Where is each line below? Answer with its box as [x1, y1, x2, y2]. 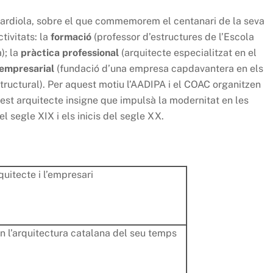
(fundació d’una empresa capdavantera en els [57, 63, 263, 75]
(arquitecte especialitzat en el [119, 47, 257, 59]
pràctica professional [21, 47, 119, 59]
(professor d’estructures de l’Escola [91, 31, 254, 43]
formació [51, 31, 91, 43]
